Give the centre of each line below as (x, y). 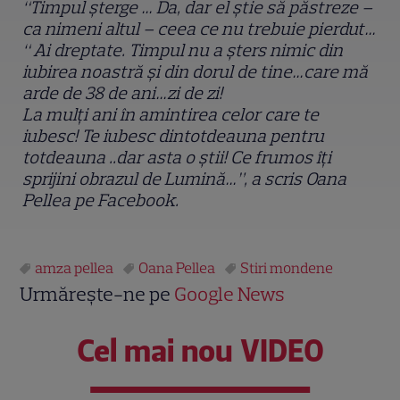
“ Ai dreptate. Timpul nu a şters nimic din (183, 50)
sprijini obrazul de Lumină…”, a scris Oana (185, 179)
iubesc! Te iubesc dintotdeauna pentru (174, 136)
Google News (230, 295)
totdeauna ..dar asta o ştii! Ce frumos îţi (177, 158)
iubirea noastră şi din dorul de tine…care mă (196, 72)
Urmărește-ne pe (97, 295)
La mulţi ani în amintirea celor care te (171, 115)
